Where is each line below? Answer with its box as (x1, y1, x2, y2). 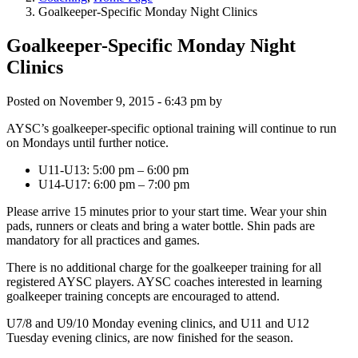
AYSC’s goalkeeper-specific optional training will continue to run (6, 121, 336, 135)
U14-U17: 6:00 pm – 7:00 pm (38, 177, 189, 191)
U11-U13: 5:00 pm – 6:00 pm (38, 162, 189, 177)
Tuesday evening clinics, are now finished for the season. (6, 330, 293, 344)
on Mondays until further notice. (6, 135, 169, 149)
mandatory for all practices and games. (6, 233, 200, 247)
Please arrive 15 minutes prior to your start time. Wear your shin (6, 204, 327, 218)
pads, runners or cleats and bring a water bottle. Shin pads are (6, 218, 315, 233)
